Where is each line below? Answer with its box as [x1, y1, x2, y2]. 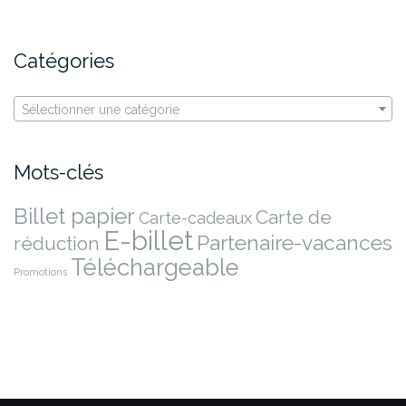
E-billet [103, 224, 193, 256]
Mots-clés [14, 159, 103, 184]
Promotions [14, 266, 67, 277]
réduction [14, 231, 100, 255]
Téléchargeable [71, 253, 239, 281]
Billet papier [14, 202, 135, 229]
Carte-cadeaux [139, 208, 252, 227]
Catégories [14, 49, 114, 73]
